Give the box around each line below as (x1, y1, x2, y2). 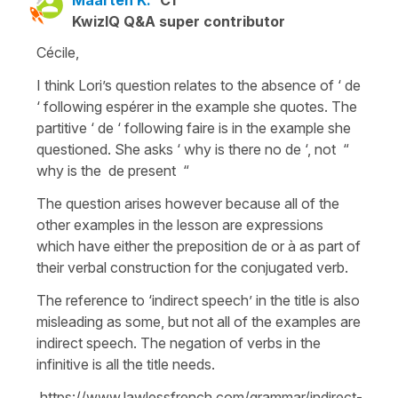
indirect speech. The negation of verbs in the (36, 333, 321, 352)
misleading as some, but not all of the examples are (36, 312, 361, 330)
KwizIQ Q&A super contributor (72, 12, 285, 30)
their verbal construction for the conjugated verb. (36, 258, 348, 276)
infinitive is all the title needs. (36, 354, 215, 373)
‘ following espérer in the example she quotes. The (36, 97, 357, 115)
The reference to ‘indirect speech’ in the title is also (36, 291, 360, 309)
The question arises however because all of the (36, 194, 339, 212)
